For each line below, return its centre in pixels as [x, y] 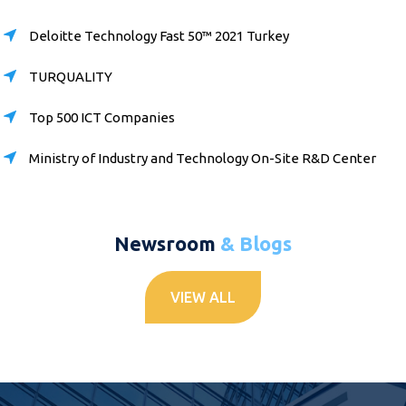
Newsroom [167, 243]
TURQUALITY [71, 76]
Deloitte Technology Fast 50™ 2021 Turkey [159, 35]
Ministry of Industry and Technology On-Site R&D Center [203, 158]
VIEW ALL [203, 297]
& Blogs [256, 243]
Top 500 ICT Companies [102, 117]
